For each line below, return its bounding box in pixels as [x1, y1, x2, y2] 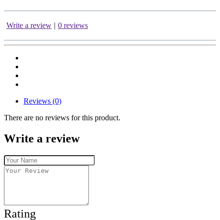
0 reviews [58, 21, 88, 30]
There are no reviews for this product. [4, 113, 120, 122]
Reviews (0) [24, 97, 61, 106]
